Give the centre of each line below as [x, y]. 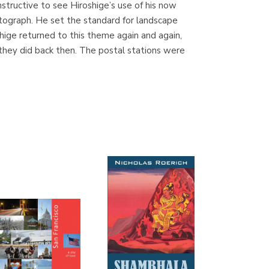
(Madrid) [132, 13]
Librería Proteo [132, 74]
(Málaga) [133, 87]
